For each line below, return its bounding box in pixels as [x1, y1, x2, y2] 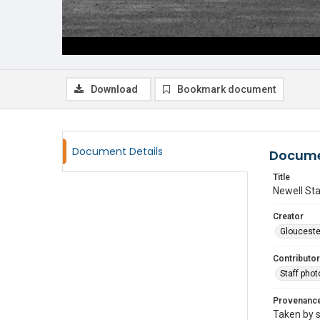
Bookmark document [177, 84, 276, 95]
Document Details [72, 144, 163, 159]
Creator [273, 211, 304, 221]
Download [91, 84, 138, 95]
